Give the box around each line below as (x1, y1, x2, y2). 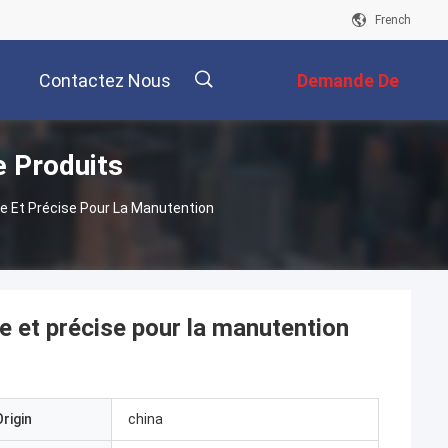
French (375, 13, 411, 27)
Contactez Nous (39, 70, 171, 92)
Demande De (297, 70, 399, 92)
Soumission (303, 150, 399, 172)
